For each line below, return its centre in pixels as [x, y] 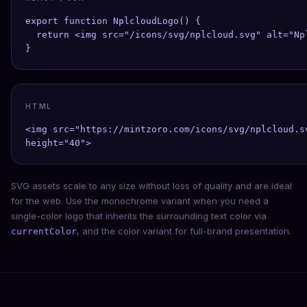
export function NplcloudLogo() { [113, 21]
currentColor [44, 231]
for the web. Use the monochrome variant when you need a [140, 201]
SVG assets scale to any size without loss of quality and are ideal [151, 186]
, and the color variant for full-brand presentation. [184, 231]
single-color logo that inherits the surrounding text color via [139, 216]
